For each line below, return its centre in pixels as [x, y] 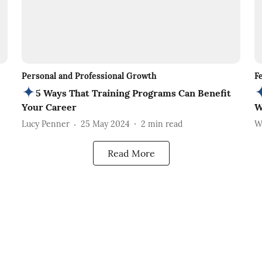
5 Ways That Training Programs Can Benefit [133, 93]
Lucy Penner [45, 124]
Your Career [49, 107]
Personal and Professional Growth [89, 76]
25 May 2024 [105, 124]
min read [165, 124]
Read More [131, 153]
